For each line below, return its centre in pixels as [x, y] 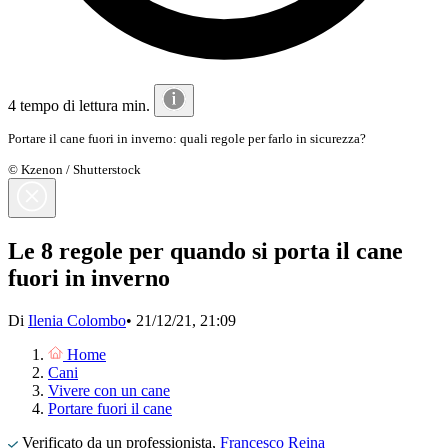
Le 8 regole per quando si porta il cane [205, 250]
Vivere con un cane [109, 390]
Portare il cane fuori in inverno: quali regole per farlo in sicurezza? [187, 138]
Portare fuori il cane [110, 408]
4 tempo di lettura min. [81, 106]
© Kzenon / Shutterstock [74, 169]
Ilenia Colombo [77, 320]
